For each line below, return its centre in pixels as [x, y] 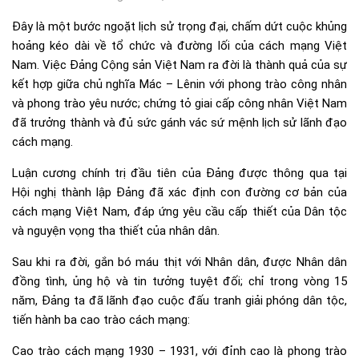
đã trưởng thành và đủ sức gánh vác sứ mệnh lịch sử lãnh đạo [179, 122]
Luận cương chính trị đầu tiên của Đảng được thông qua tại [179, 173]
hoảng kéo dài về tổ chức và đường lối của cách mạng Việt [179, 45]
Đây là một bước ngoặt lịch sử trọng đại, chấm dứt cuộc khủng [179, 26]
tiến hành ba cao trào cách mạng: [101, 319]
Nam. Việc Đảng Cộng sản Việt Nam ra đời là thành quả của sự [179, 65]
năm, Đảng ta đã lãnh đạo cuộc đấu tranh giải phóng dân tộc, [179, 300]
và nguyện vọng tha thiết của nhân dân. [116, 230]
